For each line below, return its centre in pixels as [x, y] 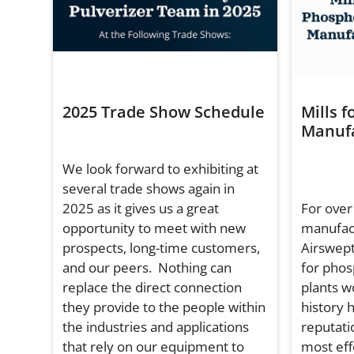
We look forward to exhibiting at [161, 168]
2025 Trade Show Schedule [164, 112]
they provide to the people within [164, 307]
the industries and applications [156, 326]
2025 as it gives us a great [141, 208]
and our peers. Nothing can [147, 267]
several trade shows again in [149, 188]
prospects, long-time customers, [162, 247]
